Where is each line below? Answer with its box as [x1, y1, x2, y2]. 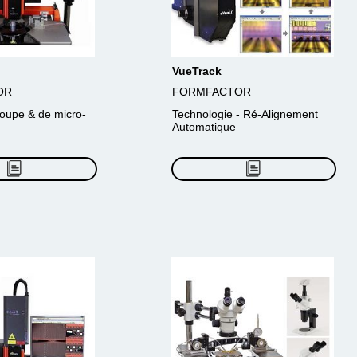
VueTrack [172, 65, 222, 77]
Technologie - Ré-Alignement [172, 108, 318, 120]
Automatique [172, 120, 236, 133]
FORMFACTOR [172, 85, 251, 98]
